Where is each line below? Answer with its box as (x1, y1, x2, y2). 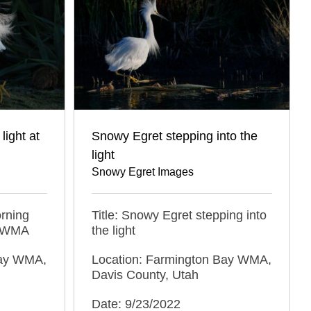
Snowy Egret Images (92, 165, 194, 178)
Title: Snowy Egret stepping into (92, 208, 267, 222)
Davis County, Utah (92, 267, 199, 282)
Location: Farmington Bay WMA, (92, 252, 271, 267)
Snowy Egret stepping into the (92, 128, 258, 143)
